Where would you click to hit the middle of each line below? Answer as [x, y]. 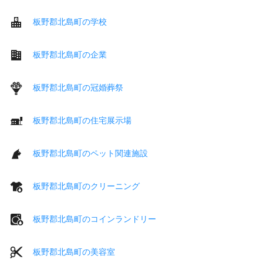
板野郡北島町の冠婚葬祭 [78, 87]
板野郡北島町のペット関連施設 [90, 153]
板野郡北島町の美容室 [74, 252]
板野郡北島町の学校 [70, 21]
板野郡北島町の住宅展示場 [82, 120]
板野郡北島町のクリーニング [86, 186]
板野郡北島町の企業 [70, 54]
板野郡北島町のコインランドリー [95, 219]
